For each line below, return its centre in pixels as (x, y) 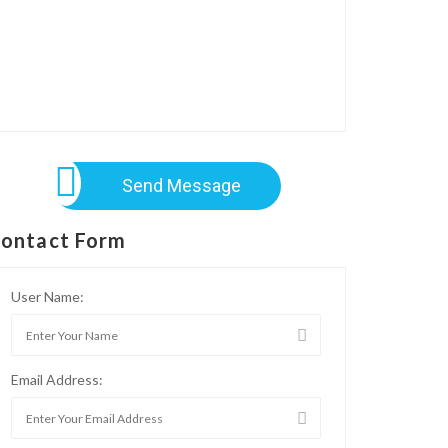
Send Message (181, 186)
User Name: (47, 297)
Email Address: (57, 380)
